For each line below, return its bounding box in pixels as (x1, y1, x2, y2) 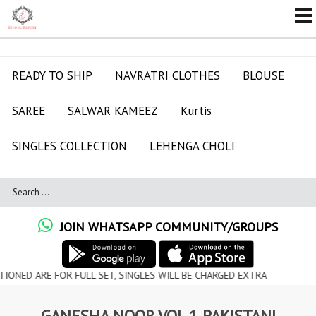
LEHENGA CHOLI (150, 138, 235, 154)
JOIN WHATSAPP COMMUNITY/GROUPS (53, 219, 278, 235)
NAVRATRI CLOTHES (115, 68, 220, 83)
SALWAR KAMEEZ (68, 103, 158, 119)
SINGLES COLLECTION (12, 138, 127, 154)
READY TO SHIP (12, 68, 92, 83)
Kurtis (181, 103, 212, 119)
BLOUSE (243, 68, 284, 83)
